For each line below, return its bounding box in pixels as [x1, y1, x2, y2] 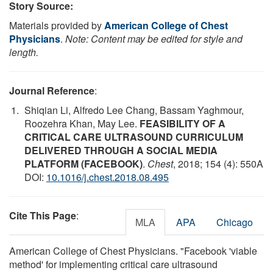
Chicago [216, 214, 253, 229]
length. [9, 44, 38, 59]
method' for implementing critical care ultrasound [9, 257, 218, 271]
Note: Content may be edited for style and [65, 31, 243, 46]
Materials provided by [9, 18, 104, 32]
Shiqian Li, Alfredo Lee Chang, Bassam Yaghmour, [24, 102, 244, 117]
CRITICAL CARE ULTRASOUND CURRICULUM [24, 129, 243, 144]
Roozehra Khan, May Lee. [24, 116, 140, 130]
